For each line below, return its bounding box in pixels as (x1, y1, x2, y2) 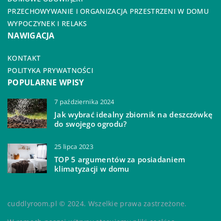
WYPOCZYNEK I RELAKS (7, 18, 87, 28)
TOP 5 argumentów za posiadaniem (54, 154, 185, 164)
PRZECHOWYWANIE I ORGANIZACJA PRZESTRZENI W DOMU (7, 6, 209, 16)
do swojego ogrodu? (54, 118, 127, 129)
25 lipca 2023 (54, 142, 93, 151)
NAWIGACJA (7, 30, 55, 41)
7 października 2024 (54, 97, 114, 106)
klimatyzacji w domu (54, 163, 130, 174)
